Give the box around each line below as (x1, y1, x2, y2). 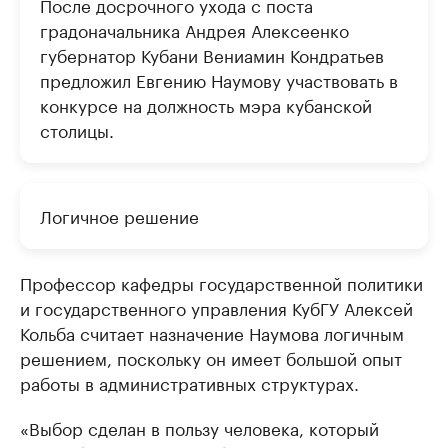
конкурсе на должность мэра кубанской (40, 91, 372, 117)
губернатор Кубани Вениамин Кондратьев (40, 41, 384, 67)
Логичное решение (40, 202, 199, 228)
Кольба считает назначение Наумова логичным (20, 319, 404, 345)
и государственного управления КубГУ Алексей (20, 294, 413, 320)
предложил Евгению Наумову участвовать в (40, 66, 398, 92)
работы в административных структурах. (20, 369, 359, 395)
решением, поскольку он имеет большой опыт (20, 344, 402, 370)
